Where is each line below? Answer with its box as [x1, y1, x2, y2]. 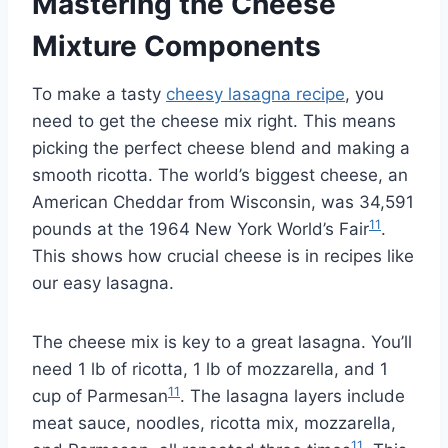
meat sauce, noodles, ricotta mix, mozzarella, [32, 413, 396, 434]
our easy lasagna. [32, 273, 174, 294]
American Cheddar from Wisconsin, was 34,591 [32, 192, 414, 213]
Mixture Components [32, 29, 321, 64]
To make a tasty [32, 84, 166, 105]
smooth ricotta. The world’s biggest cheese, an [32, 165, 408, 186]
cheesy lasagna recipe [166, 84, 345, 105]
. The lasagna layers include [180, 386, 405, 407]
